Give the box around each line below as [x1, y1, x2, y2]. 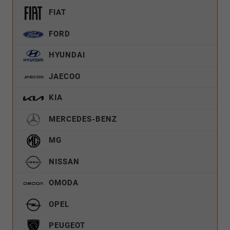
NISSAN [46, 157, 80, 167]
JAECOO [46, 72, 81, 82]
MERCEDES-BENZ [46, 114, 117, 124]
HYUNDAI [46, 50, 85, 60]
